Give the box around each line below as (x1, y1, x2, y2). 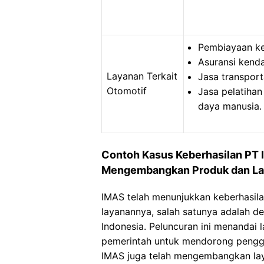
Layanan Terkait (107, 70, 177, 82)
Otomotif (107, 85, 147, 97)
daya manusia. (198, 100, 262, 112)
